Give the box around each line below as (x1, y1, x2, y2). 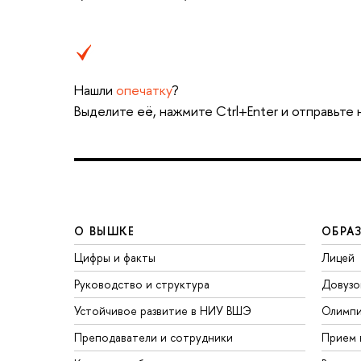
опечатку (116, 80, 172, 99)
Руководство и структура (74, 276, 210, 292)
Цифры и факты (74, 249, 156, 265)
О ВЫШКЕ (74, 222, 135, 239)
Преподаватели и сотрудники (74, 329, 233, 345)
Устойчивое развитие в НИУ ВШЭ (74, 302, 251, 318)
